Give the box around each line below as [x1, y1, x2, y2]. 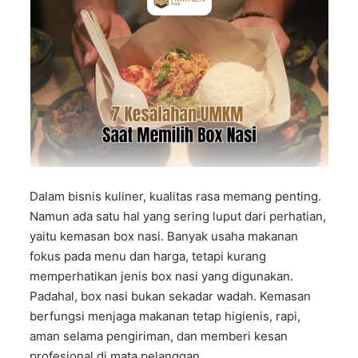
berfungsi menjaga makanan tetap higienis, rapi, [30, 308, 301, 324]
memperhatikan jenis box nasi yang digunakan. [30, 268, 294, 284]
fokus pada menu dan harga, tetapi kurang [30, 249, 267, 264]
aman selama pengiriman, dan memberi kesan [30, 328, 288, 344]
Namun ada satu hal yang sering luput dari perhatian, [30, 209, 327, 224]
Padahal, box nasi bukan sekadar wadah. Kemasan [30, 288, 312, 304]
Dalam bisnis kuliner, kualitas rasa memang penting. [30, 189, 322, 204]
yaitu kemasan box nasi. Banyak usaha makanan [30, 229, 299, 244]
